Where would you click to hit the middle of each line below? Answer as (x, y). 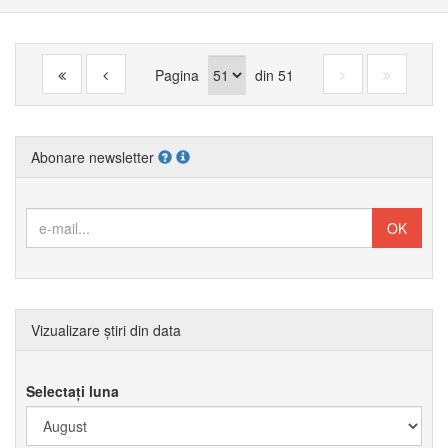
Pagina (178, 75)
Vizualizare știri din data (106, 330)
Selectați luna (72, 391)
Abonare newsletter (94, 157)
